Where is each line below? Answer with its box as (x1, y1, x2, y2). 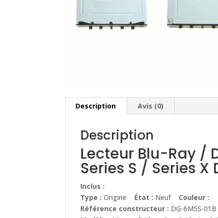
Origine (102, 193, 135, 202)
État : (134, 193, 154, 202)
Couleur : (179, 193, 210, 202)
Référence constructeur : (80, 204, 171, 214)
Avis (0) (138, 101, 164, 111)
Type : (80, 193, 102, 202)
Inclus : (80, 182, 107, 191)
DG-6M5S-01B (171, 204, 217, 214)
